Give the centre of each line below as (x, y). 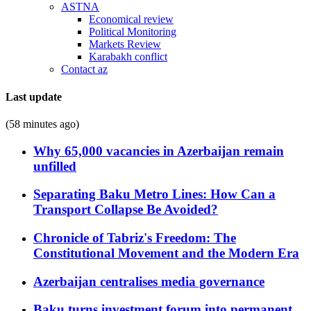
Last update (34, 96)
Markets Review (125, 44)
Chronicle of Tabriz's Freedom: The (135, 238)
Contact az (84, 69)
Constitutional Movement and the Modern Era (166, 253)
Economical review (131, 19)
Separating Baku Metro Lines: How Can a (154, 194)
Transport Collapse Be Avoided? (126, 210)
